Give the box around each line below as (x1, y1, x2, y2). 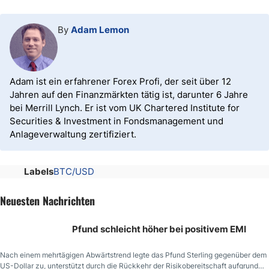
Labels (24, 166, 53, 177)
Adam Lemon (71, 24, 129, 35)
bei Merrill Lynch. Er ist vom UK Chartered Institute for (10, 102, 240, 113)
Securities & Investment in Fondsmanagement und (10, 115, 223, 127)
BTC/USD (53, 166, 94, 177)
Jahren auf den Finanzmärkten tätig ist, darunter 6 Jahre (10, 89, 248, 100)
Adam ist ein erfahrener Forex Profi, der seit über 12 (10, 76, 231, 87)
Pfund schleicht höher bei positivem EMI (72, 223, 246, 235)
